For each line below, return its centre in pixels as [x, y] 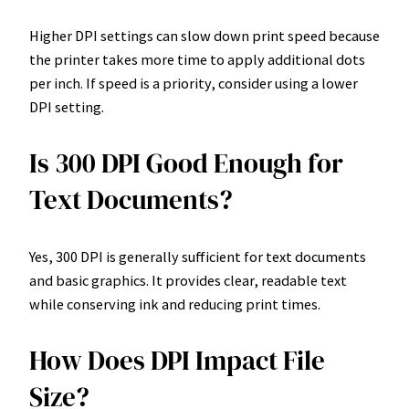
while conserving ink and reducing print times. [175, 304]
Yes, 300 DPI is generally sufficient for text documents [198, 257]
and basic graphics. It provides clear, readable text [188, 281]
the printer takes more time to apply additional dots [197, 59]
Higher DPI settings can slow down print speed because [204, 35]
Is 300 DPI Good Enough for [186, 164]
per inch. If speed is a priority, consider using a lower [194, 83]
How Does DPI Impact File [177, 361]
